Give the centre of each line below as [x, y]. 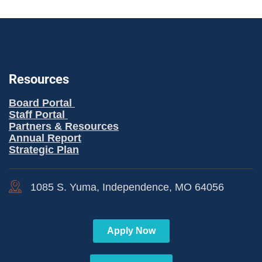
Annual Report [45, 138]
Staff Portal [38, 115]
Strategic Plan [44, 150]
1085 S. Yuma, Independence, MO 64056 [127, 187]
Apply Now [131, 231]
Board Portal [42, 103]
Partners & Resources [64, 127]
